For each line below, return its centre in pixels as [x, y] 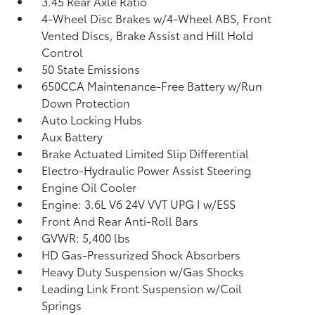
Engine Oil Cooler [89, 186]
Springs [62, 304]
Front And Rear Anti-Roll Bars [120, 220]
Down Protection [86, 102]
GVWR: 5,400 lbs [86, 237]
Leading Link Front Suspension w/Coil [142, 288]
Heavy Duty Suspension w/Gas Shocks [143, 271]
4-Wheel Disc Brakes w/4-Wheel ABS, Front [157, 18]
